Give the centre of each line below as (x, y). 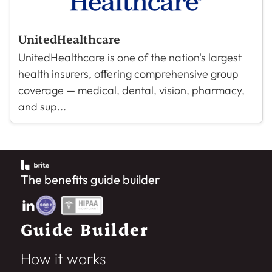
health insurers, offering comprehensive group (128, 74)
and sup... (42, 107)
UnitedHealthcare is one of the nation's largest (130, 57)
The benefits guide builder (90, 179)
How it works (63, 258)
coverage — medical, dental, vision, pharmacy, (131, 90)
